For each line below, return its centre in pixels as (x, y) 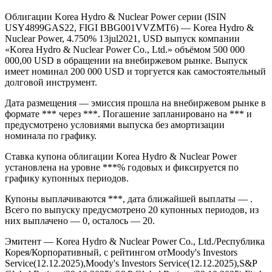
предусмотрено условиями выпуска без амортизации (115, 166)
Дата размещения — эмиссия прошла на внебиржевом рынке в (135, 144)
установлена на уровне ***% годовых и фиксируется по (122, 209)
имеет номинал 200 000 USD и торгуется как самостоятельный (135, 113)
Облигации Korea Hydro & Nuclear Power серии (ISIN (116, 58)
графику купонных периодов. (67, 220)
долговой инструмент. (51, 124)
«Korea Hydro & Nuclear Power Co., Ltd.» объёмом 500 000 (125, 91)
